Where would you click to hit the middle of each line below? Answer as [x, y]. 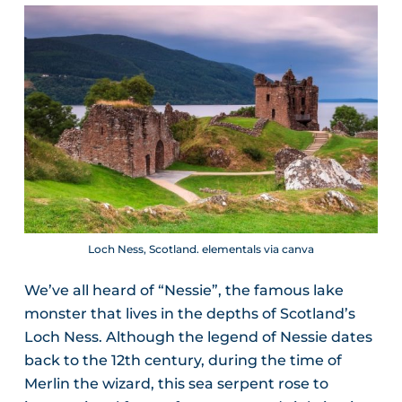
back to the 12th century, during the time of [183, 361]
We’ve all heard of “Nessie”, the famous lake [184, 291]
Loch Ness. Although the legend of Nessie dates [198, 337]
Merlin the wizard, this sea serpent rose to [176, 384]
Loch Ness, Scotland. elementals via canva [201, 249]
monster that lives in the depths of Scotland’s [189, 314]
